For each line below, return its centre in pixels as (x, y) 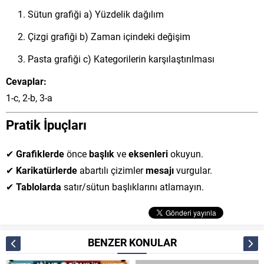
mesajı (160, 170)
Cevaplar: (26, 81)
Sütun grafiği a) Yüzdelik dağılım (96, 14)
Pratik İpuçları (46, 125)
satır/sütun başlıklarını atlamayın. (133, 187)
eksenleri (148, 154)
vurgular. (193, 170)
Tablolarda (39, 187)
